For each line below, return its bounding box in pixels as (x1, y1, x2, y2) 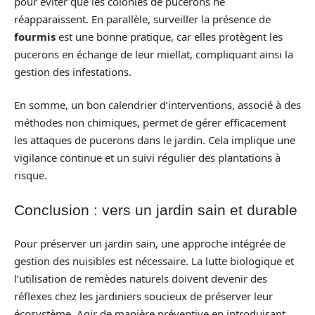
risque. (14, 168, 47, 182)
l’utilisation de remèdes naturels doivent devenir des (14, 271, 267, 285)
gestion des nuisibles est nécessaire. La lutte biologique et (14, 254, 294, 268)
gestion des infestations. (14, 64, 131, 79)
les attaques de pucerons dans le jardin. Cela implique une (14, 133, 295, 147)
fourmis (14, 29, 56, 44)
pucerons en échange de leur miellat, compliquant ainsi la (14, 46, 293, 61)
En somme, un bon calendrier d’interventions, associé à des (14, 98, 301, 112)
